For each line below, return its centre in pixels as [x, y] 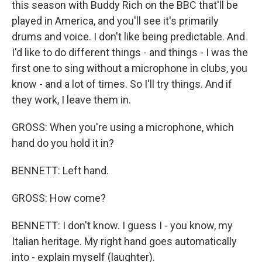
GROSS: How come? [59, 198]
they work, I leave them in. [71, 100]
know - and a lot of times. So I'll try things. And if [122, 84]
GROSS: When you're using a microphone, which [123, 127]
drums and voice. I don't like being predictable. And [128, 37]
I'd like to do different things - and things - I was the [130, 52]
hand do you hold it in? [63, 143]
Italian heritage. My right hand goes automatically [124, 241]
